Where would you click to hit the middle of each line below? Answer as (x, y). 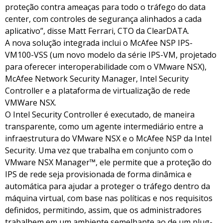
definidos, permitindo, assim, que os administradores (103, 210)
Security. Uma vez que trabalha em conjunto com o (99, 151)
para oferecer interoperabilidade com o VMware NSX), (106, 67)
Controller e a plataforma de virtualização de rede (98, 91)
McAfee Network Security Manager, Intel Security (97, 79)
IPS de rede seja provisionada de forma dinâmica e (98, 174)
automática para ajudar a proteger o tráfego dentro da (108, 186)
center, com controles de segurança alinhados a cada (103, 19)
